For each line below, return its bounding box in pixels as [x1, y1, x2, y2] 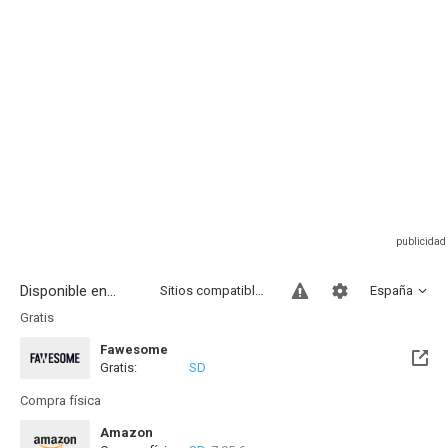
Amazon [100, 425, 153, 440]
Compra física [20, 393, 101, 408]
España [370, 283, 413, 298]
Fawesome [100, 342, 168, 357]
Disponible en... [20, 282, 116, 300]
